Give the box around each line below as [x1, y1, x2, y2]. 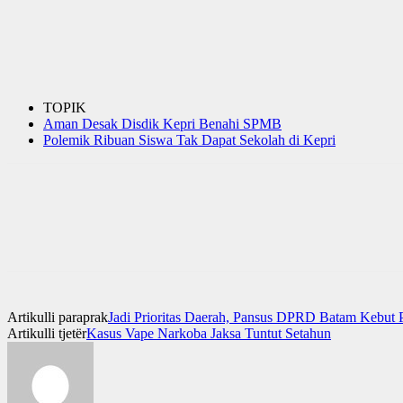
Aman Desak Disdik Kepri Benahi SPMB [43, 115, 282, 131]
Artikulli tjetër [7, 325, 86, 341]
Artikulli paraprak [7, 309, 108, 325]
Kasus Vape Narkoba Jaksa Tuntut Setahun [86, 325, 331, 341]
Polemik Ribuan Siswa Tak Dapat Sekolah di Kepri [43, 131, 336, 148]
